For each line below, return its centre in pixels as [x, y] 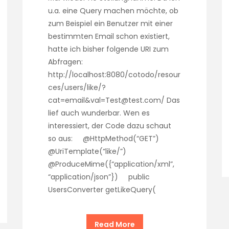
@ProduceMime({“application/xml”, [111, 164]
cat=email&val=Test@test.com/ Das [114, 100]
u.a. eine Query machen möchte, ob [113, 11]
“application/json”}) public [99, 177]
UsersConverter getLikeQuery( [114, 190]
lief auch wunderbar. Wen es [99, 113]
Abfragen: [65, 62]
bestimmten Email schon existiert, [109, 37]
